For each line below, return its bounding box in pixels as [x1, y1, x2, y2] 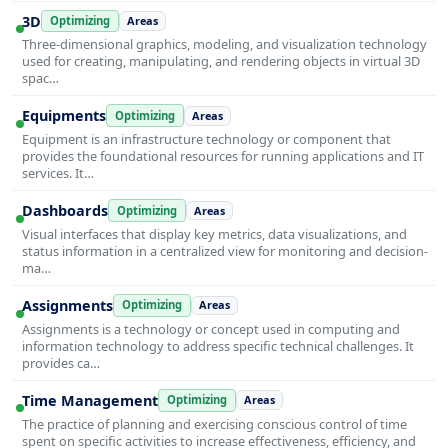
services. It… [22, 164, 94, 183]
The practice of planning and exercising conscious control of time [22, 414, 407, 433]
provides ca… [22, 353, 100, 372]
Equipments [22, 106, 106, 126]
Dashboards [22, 201, 108, 221]
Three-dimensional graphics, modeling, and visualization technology [22, 35, 427, 54]
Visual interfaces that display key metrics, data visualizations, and [22, 224, 407, 243]
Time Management [22, 390, 158, 410]
